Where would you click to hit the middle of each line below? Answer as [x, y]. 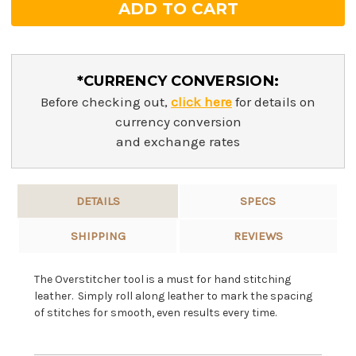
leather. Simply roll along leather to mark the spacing [173, 296]
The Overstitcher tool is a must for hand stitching [162, 280]
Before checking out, [106, 102]
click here [201, 102]
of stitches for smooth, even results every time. [155, 313]
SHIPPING [98, 236]
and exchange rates [178, 142]
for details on [274, 102]
